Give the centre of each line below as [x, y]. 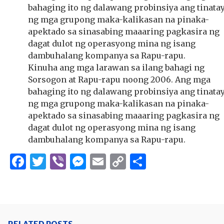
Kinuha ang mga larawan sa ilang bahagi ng [116, 67]
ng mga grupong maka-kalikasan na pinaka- [118, 103]
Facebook [63, 161]
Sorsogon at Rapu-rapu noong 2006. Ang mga [119, 79]
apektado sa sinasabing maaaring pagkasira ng [124, 115]
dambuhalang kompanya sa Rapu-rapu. [107, 139]
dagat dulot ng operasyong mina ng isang [112, 127]
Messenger [128, 161]
